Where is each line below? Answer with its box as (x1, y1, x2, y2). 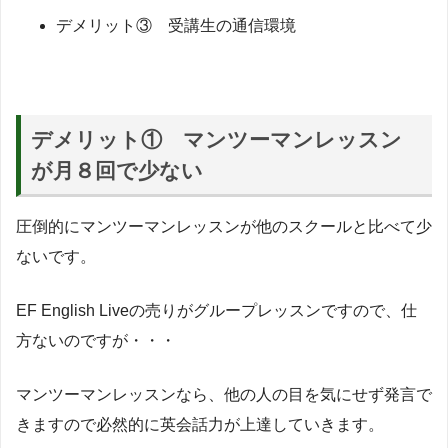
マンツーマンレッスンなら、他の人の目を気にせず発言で (16, 385, 432, 403)
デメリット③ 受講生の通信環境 (56, 17, 296, 35)
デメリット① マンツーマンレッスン (31, 127, 403, 151)
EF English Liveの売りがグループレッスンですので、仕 (16, 301, 417, 319)
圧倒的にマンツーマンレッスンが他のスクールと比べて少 (16, 217, 432, 235)
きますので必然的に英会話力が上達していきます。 (16, 415, 384, 433)
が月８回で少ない (31, 158, 204, 182)
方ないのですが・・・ (16, 331, 176, 349)
